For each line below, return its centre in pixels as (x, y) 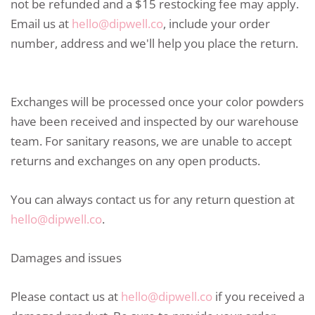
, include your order (217, 23)
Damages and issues (66, 258)
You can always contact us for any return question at (153, 199)
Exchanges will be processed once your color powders (157, 101)
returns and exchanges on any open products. (135, 160)
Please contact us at (66, 297)
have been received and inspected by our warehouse (155, 121)
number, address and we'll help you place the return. (154, 43)
